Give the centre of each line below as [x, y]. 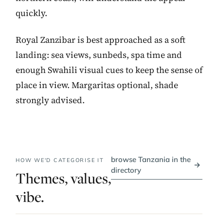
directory [126, 170]
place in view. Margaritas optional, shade [97, 85]
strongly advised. [50, 100]
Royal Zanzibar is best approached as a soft [100, 39]
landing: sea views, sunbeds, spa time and [99, 54]
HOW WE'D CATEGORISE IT [60, 160]
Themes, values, [63, 178]
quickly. [31, 13]
